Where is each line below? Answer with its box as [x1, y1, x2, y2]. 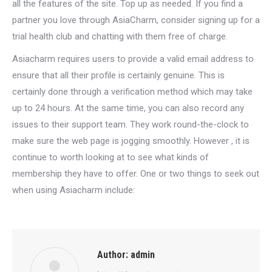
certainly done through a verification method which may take [12, 86, 253, 97]
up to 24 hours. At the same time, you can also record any [12, 103, 244, 114]
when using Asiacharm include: [12, 185, 135, 195]
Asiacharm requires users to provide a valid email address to [12, 53, 254, 64]
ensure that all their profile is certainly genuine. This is [12, 70, 225, 81]
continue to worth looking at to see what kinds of [12, 152, 209, 163]
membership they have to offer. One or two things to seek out [12, 168, 259, 179]
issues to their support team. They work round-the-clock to [12, 119, 249, 130]
